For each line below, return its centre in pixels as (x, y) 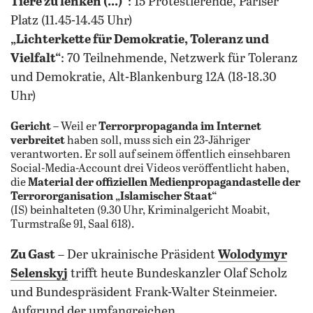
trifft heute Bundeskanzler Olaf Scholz (177, 274)
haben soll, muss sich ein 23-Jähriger (158, 141)
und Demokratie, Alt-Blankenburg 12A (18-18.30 (144, 78)
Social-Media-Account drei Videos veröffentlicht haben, (150, 169)
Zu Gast (33, 255)
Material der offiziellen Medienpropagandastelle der (163, 183)
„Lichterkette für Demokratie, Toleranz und (140, 40)
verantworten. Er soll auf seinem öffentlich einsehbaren (151, 155)
